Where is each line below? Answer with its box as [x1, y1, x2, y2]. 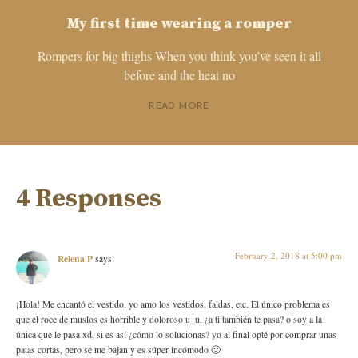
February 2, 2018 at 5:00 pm [235, 249, 342, 262]
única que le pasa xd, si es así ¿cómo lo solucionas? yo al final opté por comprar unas [16, 328, 336, 340]
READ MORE [149, 101, 209, 112]
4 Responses [16, 183, 161, 216]
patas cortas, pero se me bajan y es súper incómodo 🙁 [16, 343, 221, 356]
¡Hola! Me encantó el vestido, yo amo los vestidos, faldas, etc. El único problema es [16, 297, 330, 310]
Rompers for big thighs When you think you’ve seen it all [37, 47, 321, 65]
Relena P [58, 252, 93, 266]
